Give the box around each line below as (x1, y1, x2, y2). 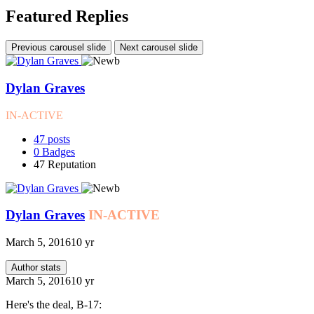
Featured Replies (6, 7, 128, 26)
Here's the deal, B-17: (6, 299, 102, 311)
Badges (42, 145, 75, 158)
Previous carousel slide (11, 42, 106, 53)
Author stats (11, 262, 61, 273)
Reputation (48, 158, 96, 170)
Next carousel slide (120, 42, 198, 53)
